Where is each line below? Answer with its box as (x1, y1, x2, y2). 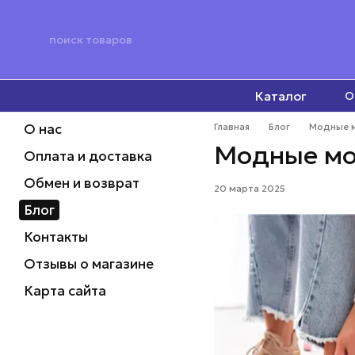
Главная (214, 121, 250, 132)
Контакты (24, 228, 88, 246)
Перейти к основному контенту (13, 5, 191, 19)
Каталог (255, 88, 307, 104)
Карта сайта (24, 282, 106, 300)
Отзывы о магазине (24, 255, 154, 273)
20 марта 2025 (214, 181, 285, 194)
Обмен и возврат (24, 174, 139, 192)
